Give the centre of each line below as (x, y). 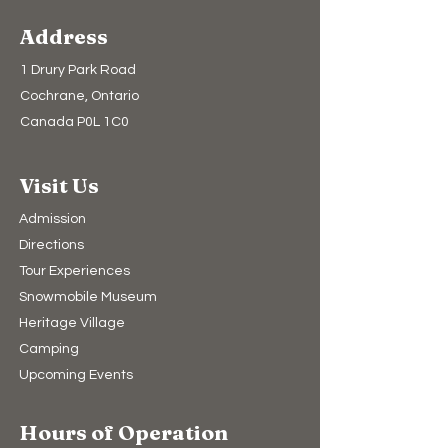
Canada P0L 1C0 (74, 121)
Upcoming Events (76, 374)
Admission (52, 218)
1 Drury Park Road (78, 69)
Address (64, 35)
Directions (51, 244)
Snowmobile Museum (88, 296)
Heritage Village (72, 322)
